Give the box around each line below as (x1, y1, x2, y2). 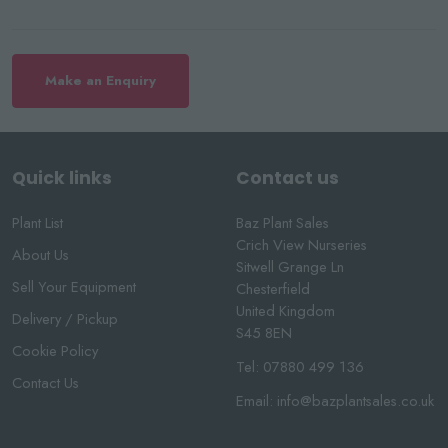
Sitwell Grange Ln (236, 256, 344, 279)
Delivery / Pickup (12, 308, 118, 331)
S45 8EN (236, 322, 292, 345)
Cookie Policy (12, 340, 98, 363)
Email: (236, 390, 277, 413)
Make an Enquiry (45, 71, 156, 91)
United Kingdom (236, 300, 335, 323)
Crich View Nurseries (236, 234, 367, 257)
